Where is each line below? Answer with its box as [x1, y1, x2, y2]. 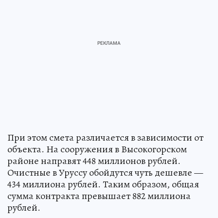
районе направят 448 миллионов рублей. [7, 154, 181, 168]
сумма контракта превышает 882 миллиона [7, 189, 191, 203]
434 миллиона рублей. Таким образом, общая [7, 178, 199, 191]
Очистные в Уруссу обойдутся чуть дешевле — [7, 166, 203, 180]
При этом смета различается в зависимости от [7, 131, 203, 145]
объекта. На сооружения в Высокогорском [7, 143, 187, 156]
